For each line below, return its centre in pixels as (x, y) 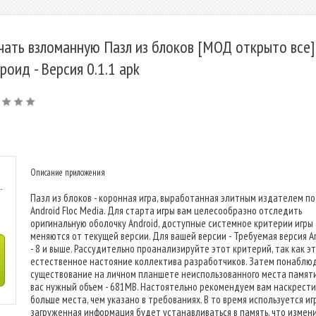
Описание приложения (68, 172)
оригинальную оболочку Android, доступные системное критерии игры (172, 223)
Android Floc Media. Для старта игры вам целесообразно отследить (166, 211)
